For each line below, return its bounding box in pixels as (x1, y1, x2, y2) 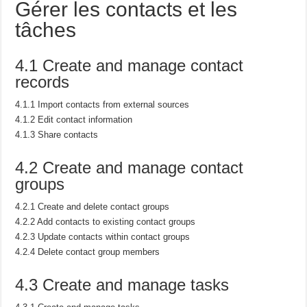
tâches (15, 18, 77, 41)
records (15, 72, 70, 91)
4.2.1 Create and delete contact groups (15, 201, 170, 212)
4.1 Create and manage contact (15, 56, 244, 75)
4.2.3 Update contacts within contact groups (15, 231, 191, 242)
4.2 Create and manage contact (15, 158, 244, 177)
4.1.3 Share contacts (15, 129, 99, 140)
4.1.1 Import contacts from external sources (15, 99, 190, 110)
